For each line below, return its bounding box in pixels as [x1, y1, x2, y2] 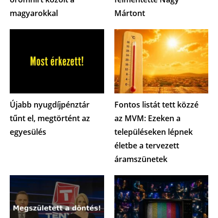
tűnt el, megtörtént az [10, 112, 90, 124]
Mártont [114, 8, 145, 19]
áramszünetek [114, 153, 167, 164]
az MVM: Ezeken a [114, 112, 181, 124]
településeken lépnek [114, 126, 193, 137]
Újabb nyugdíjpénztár [10, 99, 90, 110]
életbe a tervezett [114, 140, 179, 151]
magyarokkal [10, 8, 58, 19]
